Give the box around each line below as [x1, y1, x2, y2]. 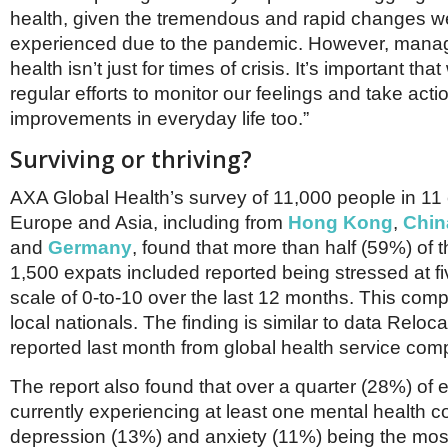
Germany [48, 237, 132, 259]
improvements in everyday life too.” [10, 108, 314, 130]
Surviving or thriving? [10, 144, 252, 176]
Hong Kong [288, 212, 393, 234]
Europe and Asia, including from [10, 212, 288, 234]
